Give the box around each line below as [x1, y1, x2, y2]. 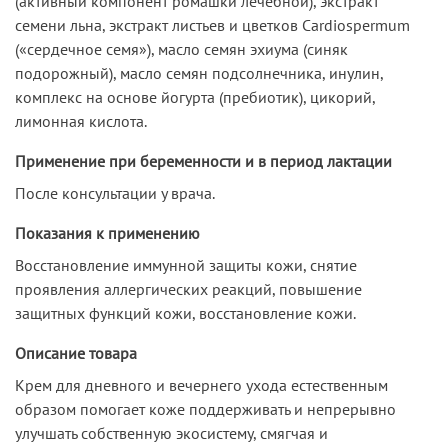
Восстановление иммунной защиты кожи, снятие [15, 254, 357, 275]
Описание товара [15, 342, 137, 363]
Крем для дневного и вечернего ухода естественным [15, 374, 388, 395]
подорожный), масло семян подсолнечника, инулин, [15, 62, 383, 83]
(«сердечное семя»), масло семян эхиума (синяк [15, 38, 348, 59]
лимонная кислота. [15, 110, 147, 131]
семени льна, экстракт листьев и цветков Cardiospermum [15, 14, 410, 35]
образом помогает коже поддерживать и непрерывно [15, 398, 396, 419]
